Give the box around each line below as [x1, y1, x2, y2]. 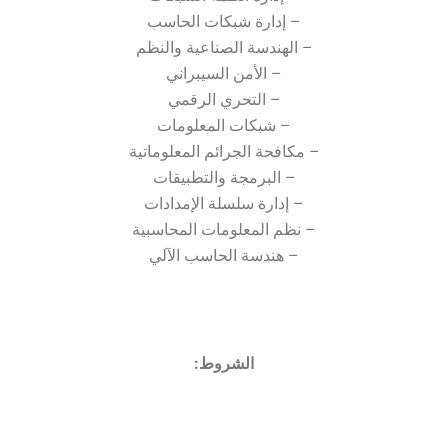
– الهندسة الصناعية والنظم [135, 38, 313, 57]
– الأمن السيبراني [166, 64, 282, 83]
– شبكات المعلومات [157, 116, 291, 135]
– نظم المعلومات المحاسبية [132, 220, 316, 239]
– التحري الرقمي [167, 90, 281, 109]
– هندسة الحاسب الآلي [149, 246, 299, 265]
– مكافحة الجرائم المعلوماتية [128, 142, 320, 161]
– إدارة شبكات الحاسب [147, 12, 301, 31]
